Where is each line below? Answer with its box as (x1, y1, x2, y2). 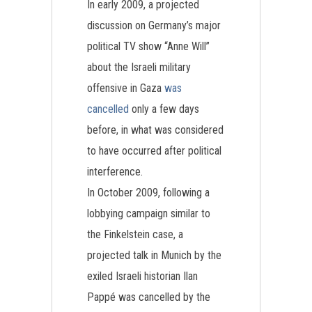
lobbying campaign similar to (87, 207, 210, 220)
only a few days (129, 102, 199, 116)
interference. (87, 165, 143, 178)
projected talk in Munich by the (87, 249, 221, 262)
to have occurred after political (87, 144, 221, 157)
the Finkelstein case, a (87, 228, 183, 241)
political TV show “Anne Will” (87, 40, 210, 53)
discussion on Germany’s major (87, 19, 221, 32)
